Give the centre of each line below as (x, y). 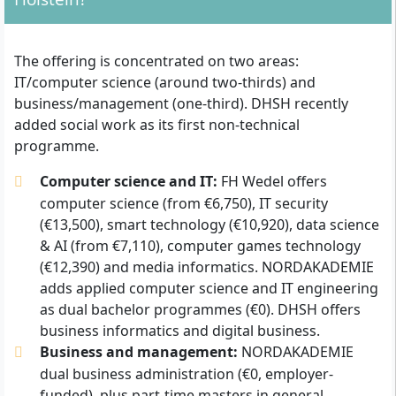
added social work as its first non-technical (157, 124)
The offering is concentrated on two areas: (156, 61)
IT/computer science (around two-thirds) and (165, 82)
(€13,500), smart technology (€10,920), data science (209, 224)
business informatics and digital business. (179, 330)
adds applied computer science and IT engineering (209, 288)
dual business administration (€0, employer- (186, 373)
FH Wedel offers (272, 181)
